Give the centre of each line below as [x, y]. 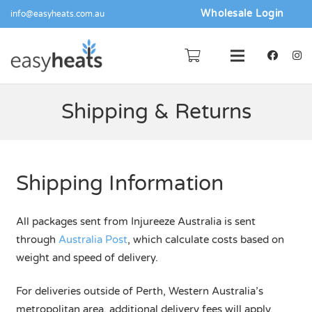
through [37, 239]
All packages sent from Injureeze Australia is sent [135, 221]
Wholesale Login [242, 14]
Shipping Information [119, 184]
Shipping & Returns [156, 111]
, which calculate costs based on [205, 239]
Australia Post [93, 239]
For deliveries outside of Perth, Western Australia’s [139, 291]
